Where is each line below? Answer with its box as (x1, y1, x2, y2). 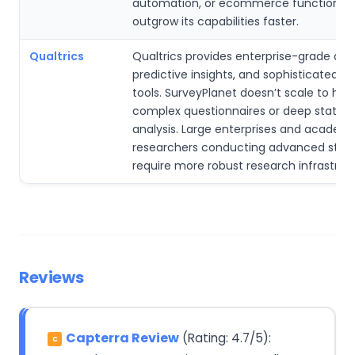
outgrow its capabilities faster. (132, 13, 299, 29)
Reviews (19, 265, 84, 288)
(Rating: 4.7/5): (179, 329, 271, 346)
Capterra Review (66, 328, 179, 347)
